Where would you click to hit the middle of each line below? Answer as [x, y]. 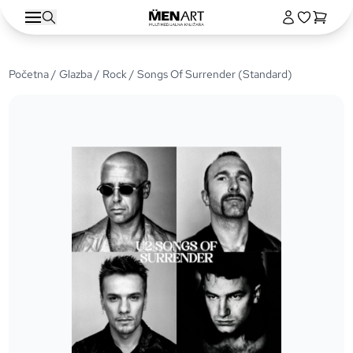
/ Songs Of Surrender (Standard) [210, 74]
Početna [29, 74]
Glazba [76, 74]
